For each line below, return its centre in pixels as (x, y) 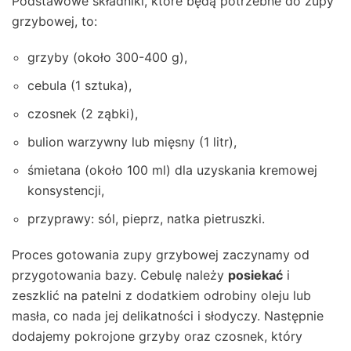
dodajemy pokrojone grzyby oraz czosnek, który (157, 337)
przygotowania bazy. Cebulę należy (120, 275)
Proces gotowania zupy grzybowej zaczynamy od (161, 255)
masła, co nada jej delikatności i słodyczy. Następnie (168, 316)
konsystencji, (66, 191)
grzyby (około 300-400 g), (107, 58)
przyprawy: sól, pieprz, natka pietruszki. (146, 219)
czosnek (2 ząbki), (83, 114)
